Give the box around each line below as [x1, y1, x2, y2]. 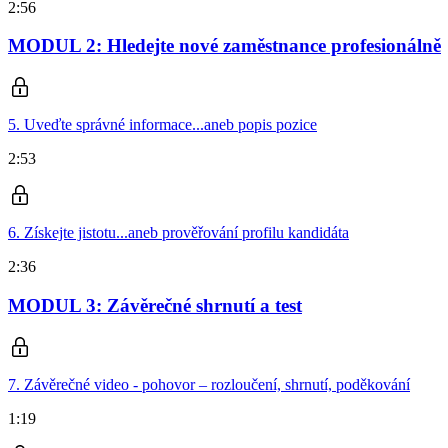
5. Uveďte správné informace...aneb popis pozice [8, 116, 317, 134]
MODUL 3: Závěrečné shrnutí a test [8, 294, 302, 316]
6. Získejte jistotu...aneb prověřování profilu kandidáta [8, 224, 349, 242]
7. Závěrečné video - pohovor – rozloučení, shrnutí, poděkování [8, 375, 410, 393]
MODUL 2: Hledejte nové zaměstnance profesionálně [8, 35, 441, 57]
